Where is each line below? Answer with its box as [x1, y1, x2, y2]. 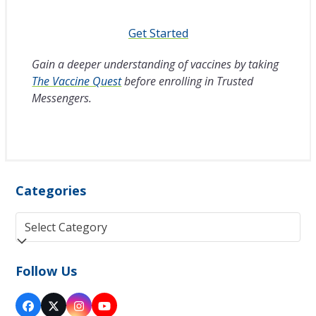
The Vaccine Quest [32, 73, 122, 89]
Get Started [128, 25, 188, 41]
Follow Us [16, 262, 78, 279]
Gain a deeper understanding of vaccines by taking [32, 56, 279, 72]
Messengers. [32, 90, 92, 106]
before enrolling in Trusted [121, 73, 254, 89]
